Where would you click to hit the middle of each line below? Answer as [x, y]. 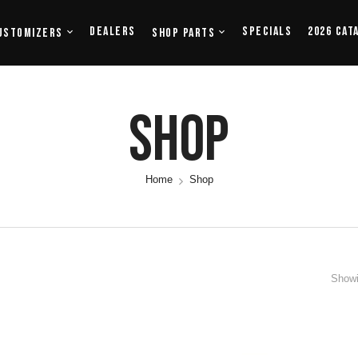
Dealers [113, 32]
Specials [267, 32]
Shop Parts [183, 33]
